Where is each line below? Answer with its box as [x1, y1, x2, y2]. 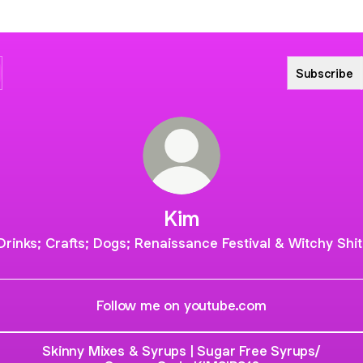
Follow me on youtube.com [96, 296, 267, 314]
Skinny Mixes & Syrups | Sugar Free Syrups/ [42, 342, 321, 360]
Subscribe [296, 65, 353, 81]
